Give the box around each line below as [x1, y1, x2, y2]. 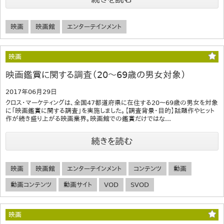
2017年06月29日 [5, 88, 57, 96]
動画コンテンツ [10, 181, 51, 189]
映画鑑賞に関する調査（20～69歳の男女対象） [5, 69, 186, 80]
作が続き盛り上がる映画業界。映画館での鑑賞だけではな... [5, 115, 171, 123]
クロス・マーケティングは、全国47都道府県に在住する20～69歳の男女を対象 [5, 99, 218, 107]
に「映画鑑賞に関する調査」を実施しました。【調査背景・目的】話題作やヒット [5, 107, 214, 115]
